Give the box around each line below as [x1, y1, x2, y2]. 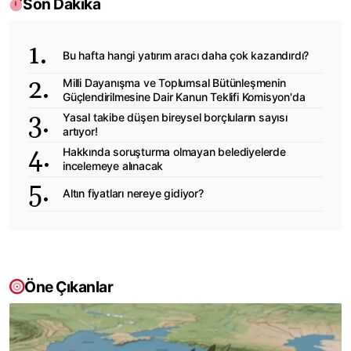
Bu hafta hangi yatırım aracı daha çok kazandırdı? [63, 49, 309, 63]
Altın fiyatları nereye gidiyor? [63, 186, 204, 201]
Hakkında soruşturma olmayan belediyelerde [63, 145, 286, 159]
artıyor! [63, 125, 98, 139]
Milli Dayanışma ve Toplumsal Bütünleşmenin [63, 76, 286, 90]
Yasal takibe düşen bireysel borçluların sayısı [63, 110, 288, 125]
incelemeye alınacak [63, 159, 164, 173]
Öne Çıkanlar [24, 277, 113, 296]
